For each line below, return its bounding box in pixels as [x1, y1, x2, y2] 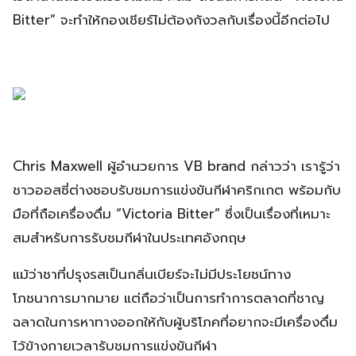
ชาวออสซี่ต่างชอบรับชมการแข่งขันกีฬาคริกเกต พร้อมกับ [13, 179, 341, 200]
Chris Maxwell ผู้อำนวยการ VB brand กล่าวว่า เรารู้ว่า [13, 155, 340, 176]
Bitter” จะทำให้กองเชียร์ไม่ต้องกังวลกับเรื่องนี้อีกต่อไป [13, 9, 330, 30]
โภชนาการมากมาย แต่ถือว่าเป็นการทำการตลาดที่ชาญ [13, 287, 324, 308]
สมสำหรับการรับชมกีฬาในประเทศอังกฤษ [13, 226, 246, 248]
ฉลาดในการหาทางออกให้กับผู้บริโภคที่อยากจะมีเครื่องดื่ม [13, 311, 338, 332]
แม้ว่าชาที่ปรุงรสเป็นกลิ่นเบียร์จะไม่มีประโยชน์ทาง [13, 263, 291, 284]
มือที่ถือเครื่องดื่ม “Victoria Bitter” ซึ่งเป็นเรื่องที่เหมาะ [13, 203, 331, 224]
